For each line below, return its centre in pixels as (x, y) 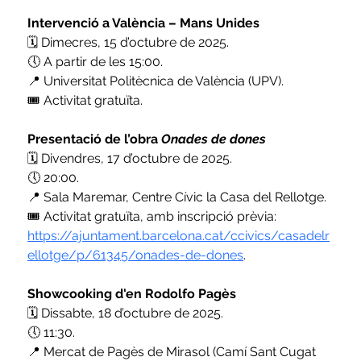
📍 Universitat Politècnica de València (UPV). (156, 81)
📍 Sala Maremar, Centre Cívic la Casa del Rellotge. (177, 197)
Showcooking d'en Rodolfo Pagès (132, 294)
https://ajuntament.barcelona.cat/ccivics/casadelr (179, 236)
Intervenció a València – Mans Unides (144, 23)
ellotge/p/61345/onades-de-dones (136, 255)
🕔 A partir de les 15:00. (95, 62)
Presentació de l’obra (95, 139)
